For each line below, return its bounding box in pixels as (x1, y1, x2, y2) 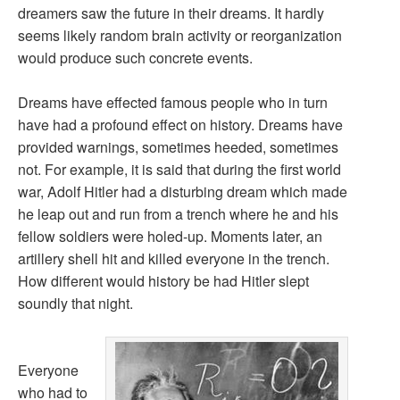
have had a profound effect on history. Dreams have (18, 114, 343, 135)
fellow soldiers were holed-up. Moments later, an (18, 226, 322, 246)
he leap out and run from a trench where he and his (18, 204, 338, 224)
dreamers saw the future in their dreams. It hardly (18, 3, 324, 23)
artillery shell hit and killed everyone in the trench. (18, 248, 329, 269)
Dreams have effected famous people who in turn (18, 92, 328, 112)
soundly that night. (18, 293, 133, 313)
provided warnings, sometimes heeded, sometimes (18, 137, 338, 157)
